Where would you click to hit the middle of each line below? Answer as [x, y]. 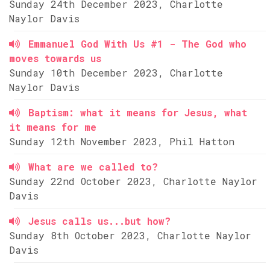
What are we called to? [93, 167]
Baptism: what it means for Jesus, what [138, 112]
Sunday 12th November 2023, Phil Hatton [122, 141]
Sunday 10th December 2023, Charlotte [116, 73]
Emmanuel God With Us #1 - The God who [137, 44]
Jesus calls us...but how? [99, 221]
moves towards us [55, 58]
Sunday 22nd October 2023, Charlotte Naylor [133, 181]
